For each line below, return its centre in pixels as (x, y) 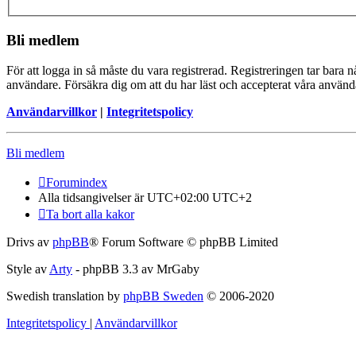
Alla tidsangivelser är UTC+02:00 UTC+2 (145, 198)
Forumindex (77, 183)
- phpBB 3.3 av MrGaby (136, 269)
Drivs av (29, 242)
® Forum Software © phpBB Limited (184, 242)
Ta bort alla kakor (90, 215)
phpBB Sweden (163, 296)
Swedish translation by (65, 296)
